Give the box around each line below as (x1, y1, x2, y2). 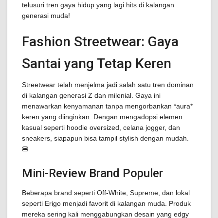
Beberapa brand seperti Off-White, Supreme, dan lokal (22, 189, 190, 197)
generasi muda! (22, 12, 70, 19)
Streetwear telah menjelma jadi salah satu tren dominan (22, 81, 194, 89)
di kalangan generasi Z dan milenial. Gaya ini (22, 91, 161, 99)
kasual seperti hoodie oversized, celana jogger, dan (22, 124, 180, 131)
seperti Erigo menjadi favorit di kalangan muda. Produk (22, 200, 191, 207)
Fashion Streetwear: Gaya (22, 34, 179, 50)
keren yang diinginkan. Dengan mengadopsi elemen (22, 113, 182, 121)
